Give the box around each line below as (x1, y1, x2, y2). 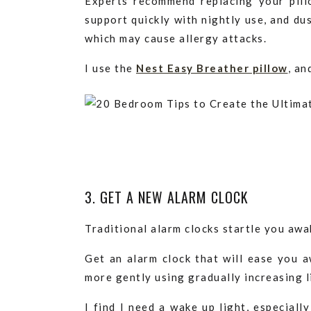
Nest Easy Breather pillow (136, 62, 288, 74)
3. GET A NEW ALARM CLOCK (85, 187, 249, 208)
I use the (85, 62, 136, 74)
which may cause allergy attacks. (85, 32, 267, 44)
